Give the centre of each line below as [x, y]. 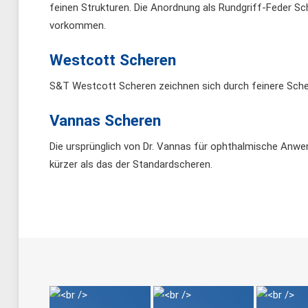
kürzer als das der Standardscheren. [131, 165]
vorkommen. [78, 26]
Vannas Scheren [105, 121]
